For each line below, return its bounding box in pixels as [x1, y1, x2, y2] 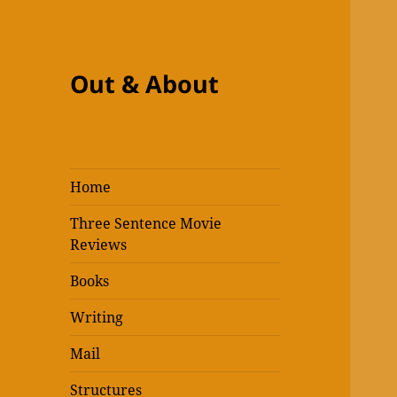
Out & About [70, 67, 220, 101]
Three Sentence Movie [70, 214, 222, 234]
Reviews [70, 235, 128, 255]
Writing [70, 307, 124, 328]
